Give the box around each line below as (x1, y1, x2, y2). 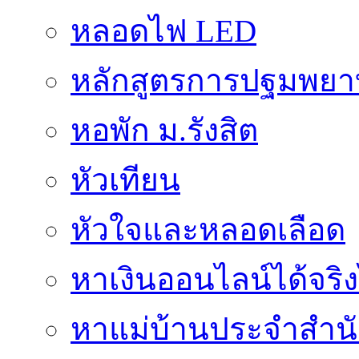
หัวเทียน (71, 163, 180, 198)
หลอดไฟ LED (71, 14, 256, 49)
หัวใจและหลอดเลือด (71, 212, 345, 248)
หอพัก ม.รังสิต (71, 113, 258, 148)
